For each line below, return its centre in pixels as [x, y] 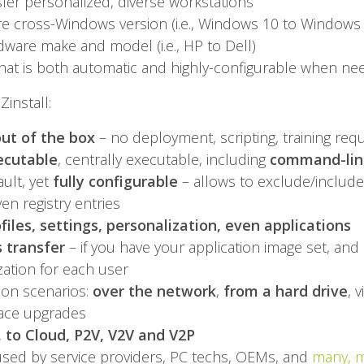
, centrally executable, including [163, 160]
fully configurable [115, 182]
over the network [154, 291]
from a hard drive [285, 291]
